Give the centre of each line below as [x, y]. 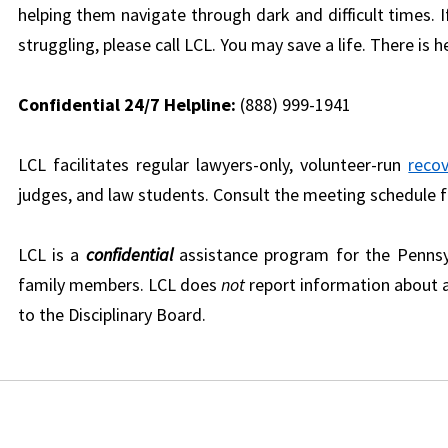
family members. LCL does [119, 285]
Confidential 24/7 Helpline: [126, 105]
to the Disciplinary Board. [111, 315]
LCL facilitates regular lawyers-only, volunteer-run [213, 165]
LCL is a [51, 255]
